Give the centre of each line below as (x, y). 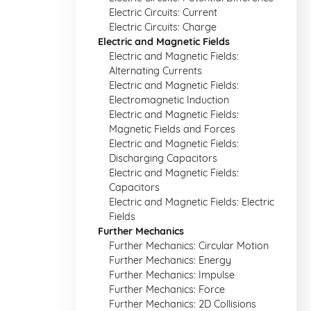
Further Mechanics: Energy (170, 260)
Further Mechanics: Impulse (172, 275)
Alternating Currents (155, 71)
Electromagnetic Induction (169, 100)
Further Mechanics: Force (167, 289)
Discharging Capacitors (163, 158)
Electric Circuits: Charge (163, 27)
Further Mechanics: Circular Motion (189, 246)
